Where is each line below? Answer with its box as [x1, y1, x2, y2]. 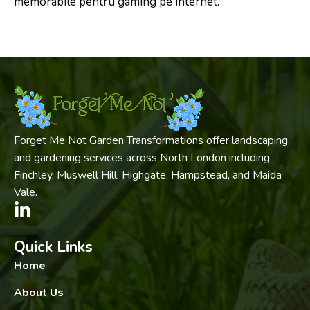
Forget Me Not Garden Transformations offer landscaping [14, 132, 288, 148]
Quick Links [14, 236, 93, 257]
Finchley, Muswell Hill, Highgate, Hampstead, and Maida [14, 167, 282, 183]
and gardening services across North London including [14, 149, 270, 165]
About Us [14, 284, 64, 300]
